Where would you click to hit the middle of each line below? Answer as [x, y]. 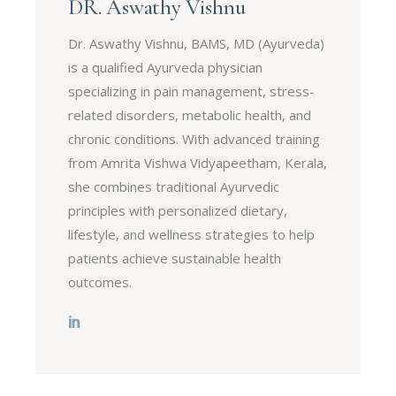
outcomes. [100, 282]
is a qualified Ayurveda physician [166, 67]
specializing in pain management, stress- [192, 91]
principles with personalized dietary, [178, 210]
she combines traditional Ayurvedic [174, 186]
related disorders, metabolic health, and [190, 114]
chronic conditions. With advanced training [194, 138]
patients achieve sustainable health [175, 258]
